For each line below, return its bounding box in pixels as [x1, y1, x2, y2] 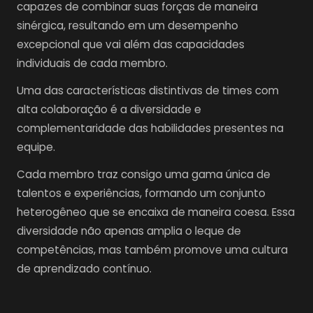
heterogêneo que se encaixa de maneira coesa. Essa [17, 204, 295, 219]
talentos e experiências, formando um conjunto [17, 185, 265, 201]
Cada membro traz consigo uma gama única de [17, 166, 270, 182]
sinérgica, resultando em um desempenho [17, 17, 238, 33]
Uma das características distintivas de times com [17, 82, 279, 98]
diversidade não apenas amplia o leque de [17, 223, 241, 238]
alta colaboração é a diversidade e [17, 101, 201, 117]
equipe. [17, 139, 55, 154]
